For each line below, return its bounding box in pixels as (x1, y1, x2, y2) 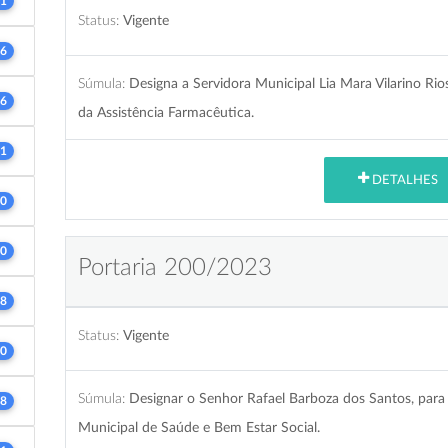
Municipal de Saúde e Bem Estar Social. (77, 419, 320, 435)
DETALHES (368, 173, 438, 187)
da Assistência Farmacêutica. (77, 104, 254, 120)
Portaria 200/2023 (77, 255, 272, 280)
